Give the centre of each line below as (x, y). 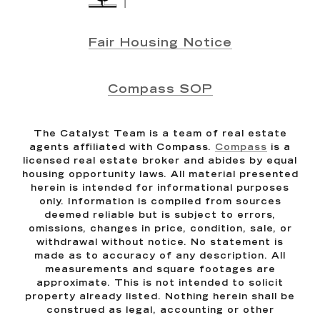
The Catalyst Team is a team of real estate (160, 134)
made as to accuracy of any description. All (160, 256)
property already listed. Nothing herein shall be (160, 297)
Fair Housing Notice (160, 43)
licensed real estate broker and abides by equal (160, 161)
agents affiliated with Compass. (122, 147)
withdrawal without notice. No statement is (160, 242)
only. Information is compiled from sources (160, 202)
